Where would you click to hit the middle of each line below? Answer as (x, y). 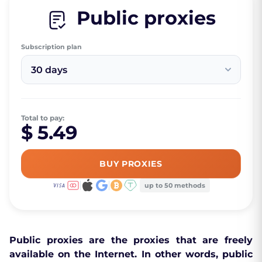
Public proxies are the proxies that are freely (131, 240)
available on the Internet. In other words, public (131, 254)
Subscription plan (51, 47)
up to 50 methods (175, 186)
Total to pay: (43, 118)
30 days (49, 70)
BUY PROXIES (131, 164)
